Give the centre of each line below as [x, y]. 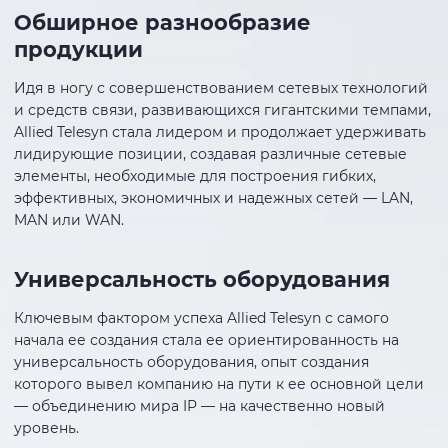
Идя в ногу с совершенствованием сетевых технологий [221, 87]
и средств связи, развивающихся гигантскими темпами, [222, 109]
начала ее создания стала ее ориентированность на [206, 339]
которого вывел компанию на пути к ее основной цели [219, 383]
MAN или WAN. [69, 219]
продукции [78, 49]
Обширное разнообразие [162, 22]
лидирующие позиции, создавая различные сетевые [210, 153]
